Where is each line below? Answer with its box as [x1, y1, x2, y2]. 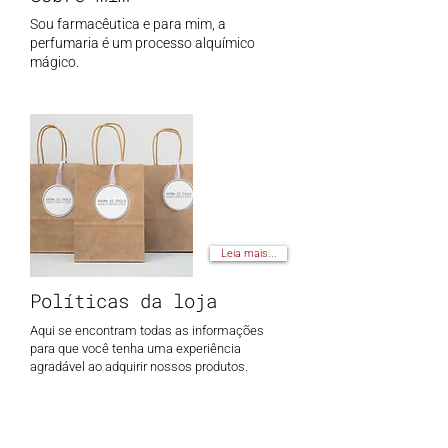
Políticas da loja [30, 288, 217, 314]
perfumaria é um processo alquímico [30, 35, 255, 52]
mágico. [30, 54, 79, 71]
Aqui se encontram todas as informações [30, 323, 264, 339]
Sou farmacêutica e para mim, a [30, 16, 226, 33]
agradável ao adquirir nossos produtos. [30, 359, 248, 375]
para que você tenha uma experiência [30, 341, 241, 357]
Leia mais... [220, 247, 277, 261]
